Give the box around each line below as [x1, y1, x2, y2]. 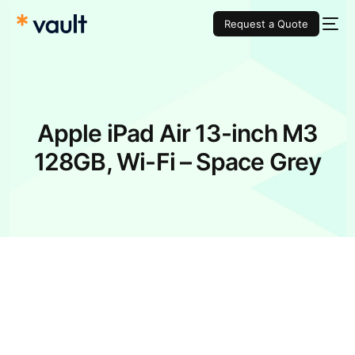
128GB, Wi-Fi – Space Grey [33, 147, 322, 176]
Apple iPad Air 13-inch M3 [36, 119, 319, 147]
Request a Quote [223, 17, 308, 31]
